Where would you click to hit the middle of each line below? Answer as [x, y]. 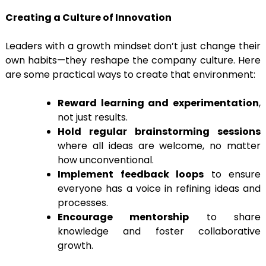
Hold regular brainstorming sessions [159, 132]
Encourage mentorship [123, 217]
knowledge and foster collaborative [159, 232]
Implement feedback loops [131, 175]
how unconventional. [106, 160]
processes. [83, 203]
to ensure [232, 175]
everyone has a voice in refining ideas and [159, 189]
